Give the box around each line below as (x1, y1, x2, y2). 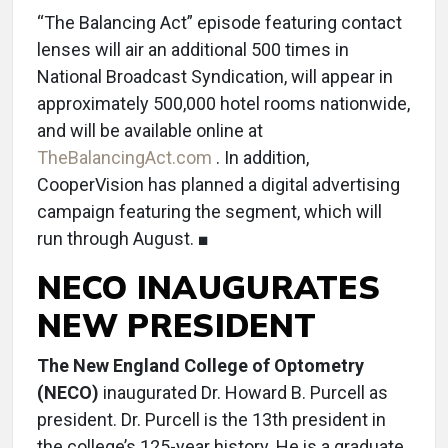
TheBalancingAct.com (37, 147, 216, 168)
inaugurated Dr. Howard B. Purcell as (99, 382, 388, 403)
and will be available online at (37, 120, 263, 141)
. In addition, (216, 147, 309, 168)
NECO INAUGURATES (37, 267, 381, 307)
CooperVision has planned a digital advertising (37, 174, 400, 195)
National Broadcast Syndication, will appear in (37, 66, 393, 87)
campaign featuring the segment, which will (37, 201, 382, 222)
